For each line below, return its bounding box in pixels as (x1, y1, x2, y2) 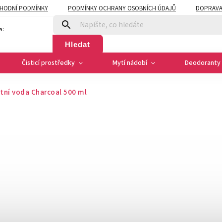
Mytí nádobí (112, 58, 147, 68)
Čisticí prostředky (22, 58, 75, 68)
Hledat (65, 40, 90, 49)
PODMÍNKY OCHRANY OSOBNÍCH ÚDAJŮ (68, 3, 176, 13)
